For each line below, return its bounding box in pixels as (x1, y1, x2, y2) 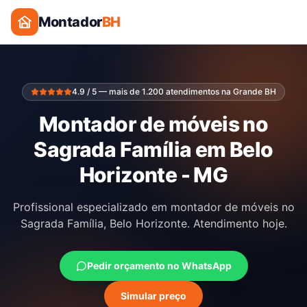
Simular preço (121, 290, 186, 302)
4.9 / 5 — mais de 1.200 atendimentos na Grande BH (72, 86, 276, 97)
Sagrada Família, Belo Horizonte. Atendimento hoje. (20, 217, 287, 230)
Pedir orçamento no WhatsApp (86, 260, 232, 271)
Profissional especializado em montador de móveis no (12, 200, 295, 214)
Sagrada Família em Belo (34, 137, 273, 162)
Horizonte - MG (79, 162, 228, 187)
